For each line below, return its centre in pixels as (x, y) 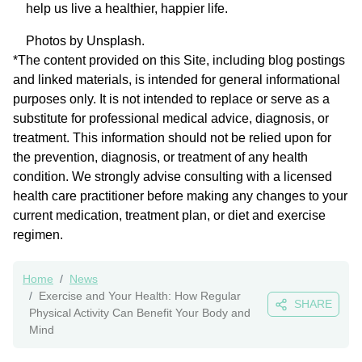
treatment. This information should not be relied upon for (172, 137)
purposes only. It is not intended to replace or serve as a (171, 99)
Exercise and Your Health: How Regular (140, 295)
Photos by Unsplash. (85, 40)
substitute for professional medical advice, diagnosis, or (171, 118)
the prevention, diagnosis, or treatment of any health (160, 157)
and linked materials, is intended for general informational (177, 79)
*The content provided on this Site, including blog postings (179, 60)
